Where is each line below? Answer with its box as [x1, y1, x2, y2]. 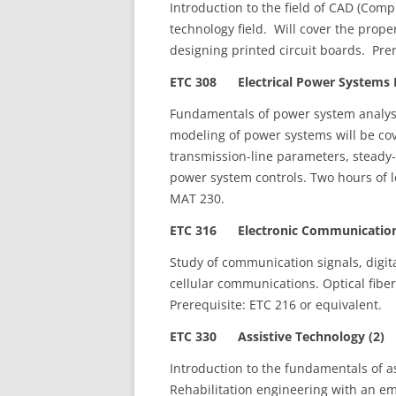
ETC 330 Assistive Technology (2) [170, 328, 385, 345]
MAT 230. [170, 190, 225, 207]
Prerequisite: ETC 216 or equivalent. [170, 296, 382, 313]
